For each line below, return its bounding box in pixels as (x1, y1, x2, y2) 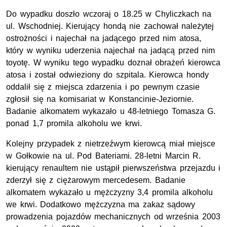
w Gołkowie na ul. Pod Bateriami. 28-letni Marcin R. (6, 152, 201, 161)
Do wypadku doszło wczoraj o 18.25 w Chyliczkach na (6, 10, 212, 19)
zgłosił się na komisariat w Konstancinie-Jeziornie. (6, 95, 194, 104)
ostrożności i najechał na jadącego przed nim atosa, (6, 34, 201, 43)
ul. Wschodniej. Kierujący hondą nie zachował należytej (6, 22, 214, 31)
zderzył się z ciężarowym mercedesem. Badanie (6, 176, 185, 185)
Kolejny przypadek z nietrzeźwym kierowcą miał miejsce (6, 139, 216, 148)
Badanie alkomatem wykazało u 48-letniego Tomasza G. (6, 107, 216, 116)
